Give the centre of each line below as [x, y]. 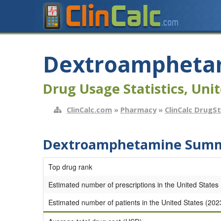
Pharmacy [138, 110]
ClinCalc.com [89, 110]
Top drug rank [70, 166]
